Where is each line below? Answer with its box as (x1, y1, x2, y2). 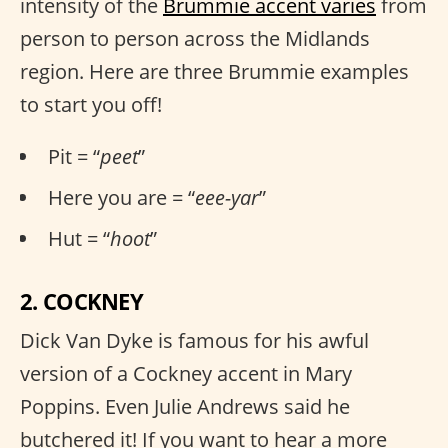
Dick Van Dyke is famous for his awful (20, 327, 369, 354)
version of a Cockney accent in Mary (20, 360, 352, 387)
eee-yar (195, 184, 259, 211)
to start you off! (20, 91, 162, 118)
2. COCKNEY (20, 286, 143, 316)
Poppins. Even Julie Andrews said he (20, 393, 350, 420)
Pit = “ (48, 143, 100, 170)
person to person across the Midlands (20, 25, 370, 52)
